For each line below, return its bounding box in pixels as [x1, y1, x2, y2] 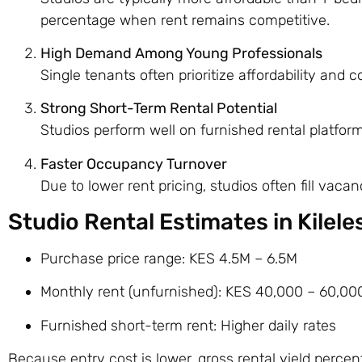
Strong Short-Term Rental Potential [40, 99, 277, 118]
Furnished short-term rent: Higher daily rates [40, 316, 336, 335]
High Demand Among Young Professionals [40, 44, 322, 62]
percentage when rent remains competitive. [40, 11, 330, 29]
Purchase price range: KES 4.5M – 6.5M [40, 250, 297, 268]
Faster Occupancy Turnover [40, 154, 227, 173]
